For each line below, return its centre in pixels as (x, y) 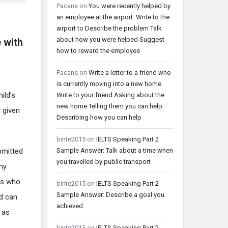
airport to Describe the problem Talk (109, 28)
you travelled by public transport (104, 162)
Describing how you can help (99, 117)
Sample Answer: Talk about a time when (115, 150)
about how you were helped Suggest (110, 39)
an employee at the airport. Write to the (113, 17)
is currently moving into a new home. (110, 84)
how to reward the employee (98, 51)
